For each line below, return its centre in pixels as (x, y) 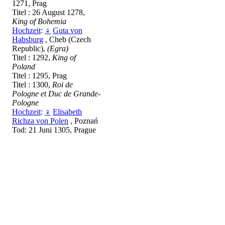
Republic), (30, 49)
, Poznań (83, 121)
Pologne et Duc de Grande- (56, 94)
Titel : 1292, (32, 58)
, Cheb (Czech (67, 40)
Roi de (63, 85)
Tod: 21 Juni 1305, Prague (54, 130)
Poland (24, 67)
